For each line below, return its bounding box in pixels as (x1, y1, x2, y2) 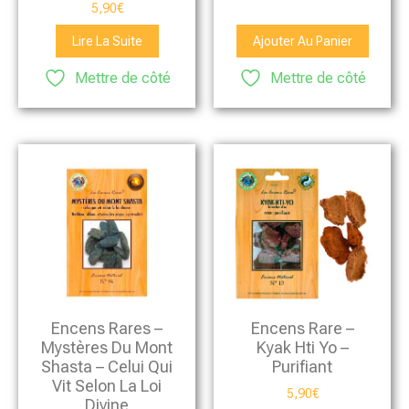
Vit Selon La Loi (52, 376, 162, 396)
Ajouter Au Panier (252, 34, 352, 49)
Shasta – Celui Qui (41, 357, 173, 377)
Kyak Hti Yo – (256, 338, 349, 358)
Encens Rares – (51, 319, 163, 339)
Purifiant (272, 357, 332, 377)
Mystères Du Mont (41, 338, 173, 358)
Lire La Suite (71, 34, 142, 49)
